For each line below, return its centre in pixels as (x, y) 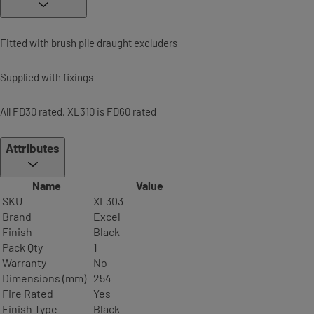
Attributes (33, 148)
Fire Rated (28, 294)
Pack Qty (22, 247)
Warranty (24, 263)
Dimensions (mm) (44, 278)
